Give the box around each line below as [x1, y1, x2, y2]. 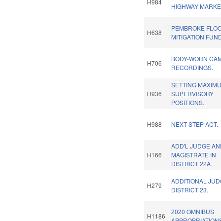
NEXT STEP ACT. [171, 120, 219, 129]
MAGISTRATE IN [171, 150, 217, 159]
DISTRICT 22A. [171, 159, 213, 168]
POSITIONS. [171, 98, 205, 107]
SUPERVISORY [171, 89, 214, 98]
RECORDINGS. [171, 63, 214, 72]
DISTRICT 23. [171, 185, 209, 194]
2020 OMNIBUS [171, 207, 215, 216]
